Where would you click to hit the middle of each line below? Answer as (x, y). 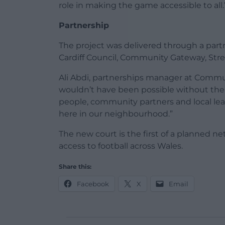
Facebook (93, 184)
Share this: (75, 166)
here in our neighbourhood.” (116, 114)
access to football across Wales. (121, 146)
